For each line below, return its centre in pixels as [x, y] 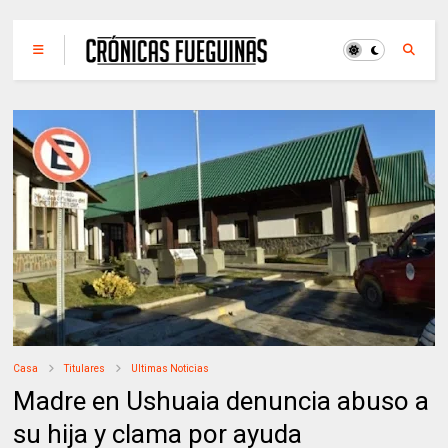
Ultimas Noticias [170, 368]
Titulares [85, 368]
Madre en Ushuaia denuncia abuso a [221, 400]
